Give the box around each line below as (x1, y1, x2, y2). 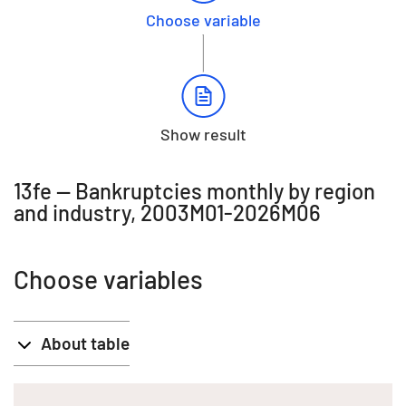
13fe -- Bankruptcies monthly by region (14, 177, 375, 204)
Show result (159, 123, 246, 144)
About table (41, 332, 130, 353)
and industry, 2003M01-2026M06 (14, 198, 321, 226)
